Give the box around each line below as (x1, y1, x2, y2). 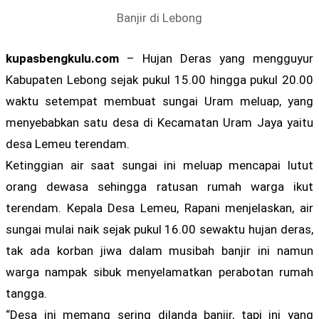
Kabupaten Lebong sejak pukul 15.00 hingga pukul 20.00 (6, 73, 313, 88)
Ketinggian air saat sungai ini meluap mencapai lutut (6, 158, 313, 173)
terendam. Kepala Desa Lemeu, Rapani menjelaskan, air (6, 201, 313, 216)
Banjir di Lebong (117, 11, 202, 26)
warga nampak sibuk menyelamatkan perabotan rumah (6, 265, 313, 280)
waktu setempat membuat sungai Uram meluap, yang (6, 94, 313, 109)
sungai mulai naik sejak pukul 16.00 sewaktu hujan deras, (6, 222, 313, 237)
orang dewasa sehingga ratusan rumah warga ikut (6, 179, 313, 194)
